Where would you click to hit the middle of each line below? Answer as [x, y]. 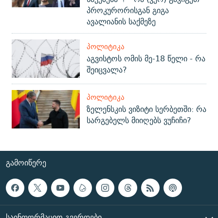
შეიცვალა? [107, 70]
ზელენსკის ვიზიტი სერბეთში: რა [146, 109]
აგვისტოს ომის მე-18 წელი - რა [146, 59]
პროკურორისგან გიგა [128, 11]
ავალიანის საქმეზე [121, 22]
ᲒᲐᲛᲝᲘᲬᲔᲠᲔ [26, 163]
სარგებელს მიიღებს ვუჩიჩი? [139, 121]
